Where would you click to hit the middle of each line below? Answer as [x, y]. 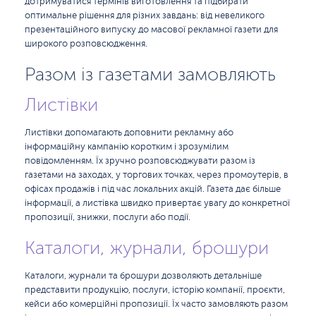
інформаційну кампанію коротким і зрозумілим [127, 147]
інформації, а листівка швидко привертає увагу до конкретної [157, 203]
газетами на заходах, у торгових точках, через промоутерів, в [157, 175]
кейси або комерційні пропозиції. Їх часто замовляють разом [156, 304]
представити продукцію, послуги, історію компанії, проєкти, [155, 290]
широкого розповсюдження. [86, 44]
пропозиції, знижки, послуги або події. [108, 217]
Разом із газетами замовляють [150, 74]
